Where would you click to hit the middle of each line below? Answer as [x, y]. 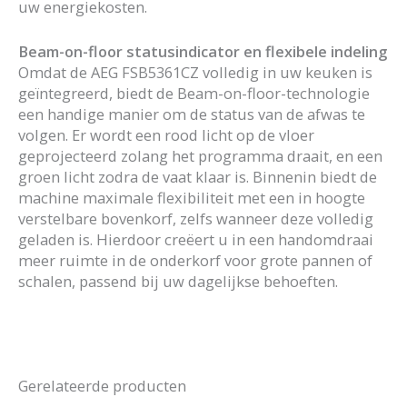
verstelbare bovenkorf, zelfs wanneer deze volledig [196, 219]
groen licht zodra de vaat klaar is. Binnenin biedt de [198, 177]
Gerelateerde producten [102, 386]
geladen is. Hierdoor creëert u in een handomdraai [196, 240]
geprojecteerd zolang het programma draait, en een [200, 156]
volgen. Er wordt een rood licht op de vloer [166, 135]
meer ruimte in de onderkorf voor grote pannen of [195, 261]
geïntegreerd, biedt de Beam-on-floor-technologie [194, 94]
